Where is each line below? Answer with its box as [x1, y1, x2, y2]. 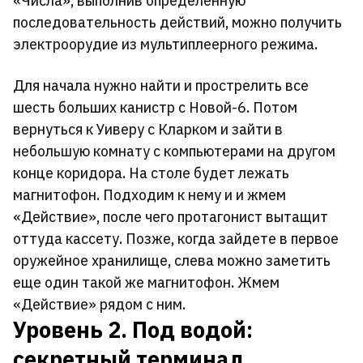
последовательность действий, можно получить [13, 13, 342, 32]
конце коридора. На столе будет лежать [13, 164, 289, 183]
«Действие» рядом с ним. [13, 295, 186, 314]
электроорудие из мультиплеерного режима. [13, 35, 318, 54]
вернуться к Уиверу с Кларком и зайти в [13, 120, 283, 139]
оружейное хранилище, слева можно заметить [13, 251, 331, 271]
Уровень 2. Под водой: [13, 315, 253, 344]
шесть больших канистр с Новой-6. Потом [13, 98, 297, 117]
